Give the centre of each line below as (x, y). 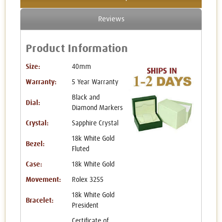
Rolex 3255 (87, 180)
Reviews (111, 19)
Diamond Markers (97, 108)
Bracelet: (40, 200)
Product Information (77, 49)
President (85, 206)
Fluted (80, 149)
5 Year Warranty (95, 83)
